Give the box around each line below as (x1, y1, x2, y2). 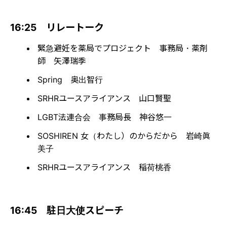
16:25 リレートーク (10, 21, 104, 33)
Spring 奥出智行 (37, 74, 103, 85)
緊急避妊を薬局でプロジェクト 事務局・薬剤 (37, 43, 208, 53)
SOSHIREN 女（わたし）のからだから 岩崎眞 (37, 130, 210, 141)
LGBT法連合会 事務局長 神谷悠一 (37, 111, 172, 122)
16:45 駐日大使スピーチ (10, 204, 124, 216)
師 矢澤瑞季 (37, 55, 86, 66)
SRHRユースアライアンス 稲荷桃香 (37, 162, 171, 172)
